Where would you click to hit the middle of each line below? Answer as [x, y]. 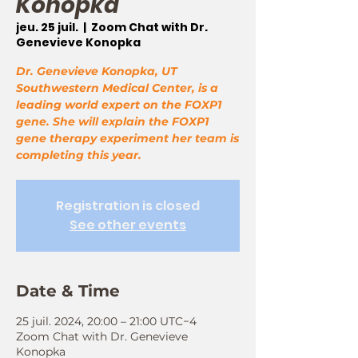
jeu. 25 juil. [47, 27]
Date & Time [68, 291]
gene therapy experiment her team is [127, 138]
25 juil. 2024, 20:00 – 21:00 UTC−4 [106, 321]
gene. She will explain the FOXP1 [112, 121]
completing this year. [79, 155]
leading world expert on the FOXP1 [119, 105]
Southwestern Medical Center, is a [117, 88]
